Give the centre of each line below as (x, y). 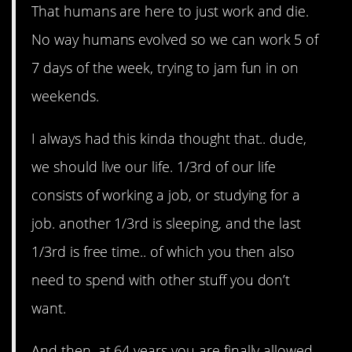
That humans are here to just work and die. (170, 11)
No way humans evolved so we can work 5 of (175, 40)
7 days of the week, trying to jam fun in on (165, 68)
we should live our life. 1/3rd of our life (154, 167)
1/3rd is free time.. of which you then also (163, 252)
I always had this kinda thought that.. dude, (169, 139)
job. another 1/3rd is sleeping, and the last (167, 224)
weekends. (65, 96)
